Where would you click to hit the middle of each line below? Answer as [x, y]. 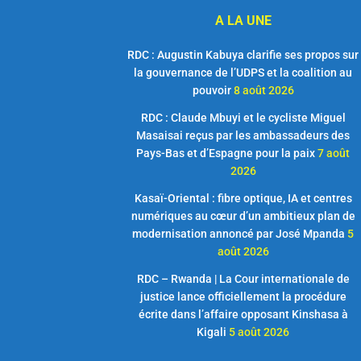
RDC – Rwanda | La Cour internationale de [243, 278]
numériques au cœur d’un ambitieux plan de [243, 216]
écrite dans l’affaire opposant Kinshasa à [243, 314]
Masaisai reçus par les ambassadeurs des [243, 135]
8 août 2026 [263, 90]
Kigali [212, 332]
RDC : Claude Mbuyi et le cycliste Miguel [243, 117]
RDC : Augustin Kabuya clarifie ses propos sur [243, 54]
